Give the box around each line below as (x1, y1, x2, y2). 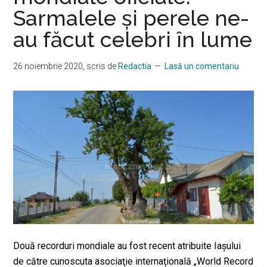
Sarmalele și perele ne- (13, 5, 250, 30)
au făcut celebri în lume (13, 26, 253, 52)
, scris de (83, 61, 119, 71)
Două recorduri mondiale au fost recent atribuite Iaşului (13, 240, 241, 252)
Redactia (118, 61, 152, 71)
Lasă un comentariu (164, 61, 240, 71)
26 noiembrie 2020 (13, 61, 83, 71)
